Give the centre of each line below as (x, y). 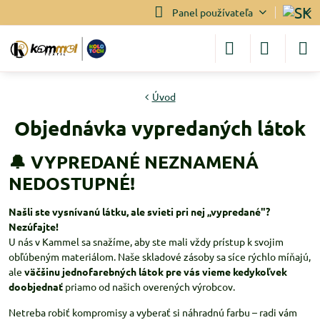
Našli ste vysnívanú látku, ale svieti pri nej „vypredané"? (139, 211)
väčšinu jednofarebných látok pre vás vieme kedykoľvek (156, 271)
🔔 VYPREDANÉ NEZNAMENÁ (134, 161)
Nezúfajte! (34, 226)
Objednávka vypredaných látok (160, 127)
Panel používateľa (212, 12)
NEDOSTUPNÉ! (72, 183)
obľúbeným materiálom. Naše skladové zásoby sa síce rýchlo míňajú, (160, 256)
